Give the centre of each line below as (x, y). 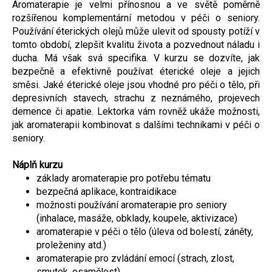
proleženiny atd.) (71, 245)
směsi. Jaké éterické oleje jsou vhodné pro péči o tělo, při (136, 84)
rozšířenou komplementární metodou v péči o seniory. (136, 18)
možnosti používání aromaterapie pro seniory (132, 205)
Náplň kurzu (37, 165)
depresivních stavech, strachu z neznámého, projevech (136, 98)
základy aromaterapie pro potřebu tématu (124, 178)
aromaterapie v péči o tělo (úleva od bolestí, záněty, (145, 231)
